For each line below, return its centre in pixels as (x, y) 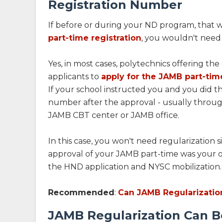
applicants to (75, 77)
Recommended (81, 193)
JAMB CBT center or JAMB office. (114, 115)
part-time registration (95, 38)
